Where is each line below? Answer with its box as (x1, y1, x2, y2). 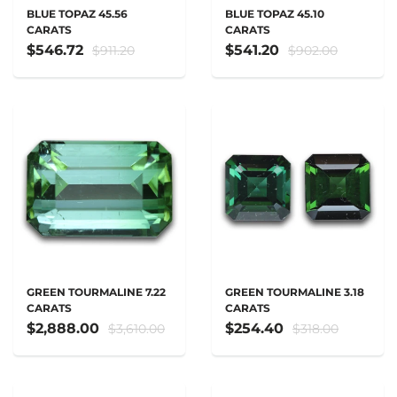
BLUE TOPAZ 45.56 (27, 7, 128, 20)
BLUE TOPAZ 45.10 (225, 7, 324, 20)
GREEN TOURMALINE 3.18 (225, 285, 364, 299)
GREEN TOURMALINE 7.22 (27, 285, 166, 299)
